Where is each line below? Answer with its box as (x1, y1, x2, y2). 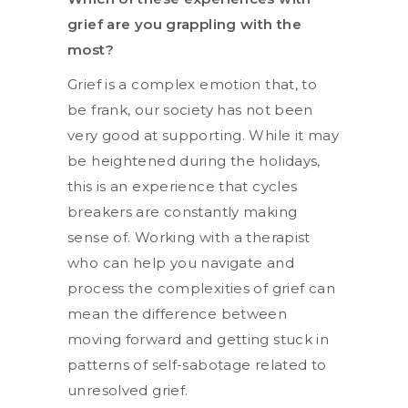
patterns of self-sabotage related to (67, 355, 327, 373)
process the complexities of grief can (67, 279, 335, 297)
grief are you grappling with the (67, 15, 301, 33)
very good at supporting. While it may (67, 126, 339, 144)
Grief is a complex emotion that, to (67, 75, 318, 93)
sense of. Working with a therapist (67, 228, 311, 246)
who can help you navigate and (67, 253, 294, 271)
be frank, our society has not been (67, 100, 313, 118)
